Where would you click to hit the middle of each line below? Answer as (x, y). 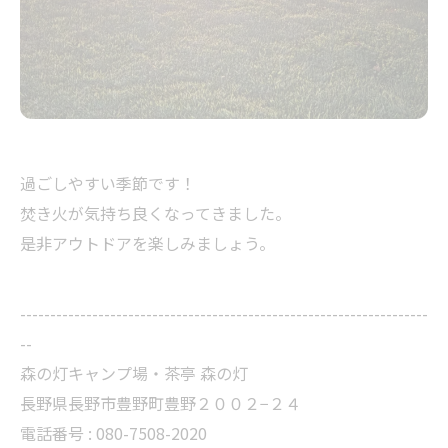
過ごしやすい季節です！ (108, 183)
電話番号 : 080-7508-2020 (113, 433)
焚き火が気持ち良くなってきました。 (155, 213)
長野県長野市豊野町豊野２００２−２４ (160, 403)
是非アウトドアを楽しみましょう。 (147, 243)
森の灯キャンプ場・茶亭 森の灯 (134, 373)
